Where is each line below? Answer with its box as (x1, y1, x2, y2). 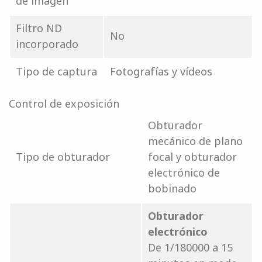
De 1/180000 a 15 (148, 240, 233, 254)
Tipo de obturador (16, 149, 110, 164)
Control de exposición (9, 96, 119, 111)
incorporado (16, 36, 78, 51)
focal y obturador (148, 149, 237, 164)
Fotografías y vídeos (110, 64, 212, 78)
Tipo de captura (16, 64, 97, 78)
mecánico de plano (148, 133, 243, 148)
